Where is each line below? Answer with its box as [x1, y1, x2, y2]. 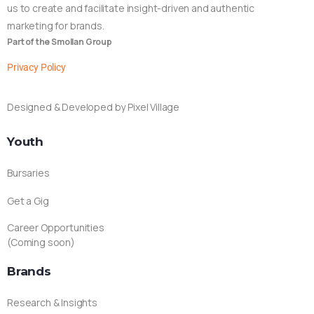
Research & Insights [7, 295, 97, 309]
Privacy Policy [7, 61, 66, 73]
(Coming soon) [7, 235, 75, 249]
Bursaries [7, 165, 50, 179]
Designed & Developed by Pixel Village [7, 100, 180, 114]
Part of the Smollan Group [7, 35, 112, 48]
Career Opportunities [7, 220, 104, 234]
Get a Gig [7, 193, 49, 207]
